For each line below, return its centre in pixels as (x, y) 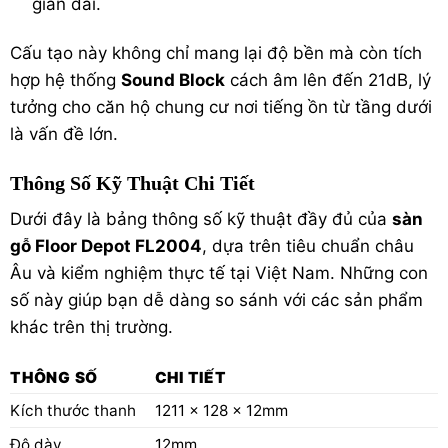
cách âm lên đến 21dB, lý (328, 79)
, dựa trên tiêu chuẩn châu (308, 246)
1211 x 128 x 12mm (221, 411)
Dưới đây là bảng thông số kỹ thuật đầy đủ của (201, 219)
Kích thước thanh (73, 411)
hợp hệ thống (65, 79)
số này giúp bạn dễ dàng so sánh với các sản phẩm (216, 300)
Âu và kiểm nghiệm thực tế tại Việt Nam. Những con (219, 273)
